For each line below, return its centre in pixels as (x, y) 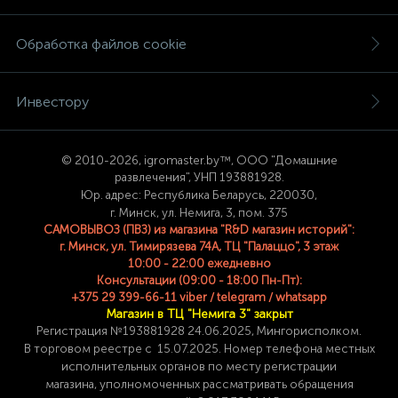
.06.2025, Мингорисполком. (282, 330)
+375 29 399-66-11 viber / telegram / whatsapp (199, 297)
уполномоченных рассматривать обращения (226, 384)
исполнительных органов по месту (163, 366)
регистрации (300, 366)
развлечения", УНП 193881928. (199, 177)
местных (350, 348)
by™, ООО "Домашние (271, 160)
